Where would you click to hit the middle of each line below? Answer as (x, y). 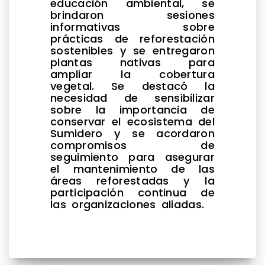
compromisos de (132, 145)
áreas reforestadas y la (132, 180)
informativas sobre (132, 27)
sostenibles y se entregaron (132, 50)
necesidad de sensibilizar (132, 98)
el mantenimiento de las (132, 169)
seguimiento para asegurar (132, 157)
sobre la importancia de (132, 109)
